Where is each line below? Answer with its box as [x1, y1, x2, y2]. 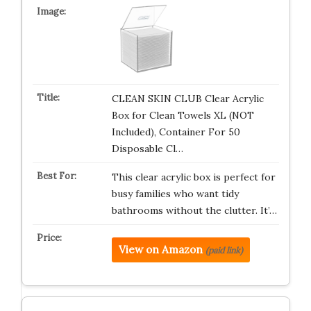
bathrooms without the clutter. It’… [111, 204, 277, 217]
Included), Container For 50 [111, 126, 240, 138]
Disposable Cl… [111, 142, 183, 155]
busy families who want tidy [111, 187, 239, 200]
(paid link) [205, 245, 243, 255]
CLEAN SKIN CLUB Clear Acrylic [111, 92, 264, 105]
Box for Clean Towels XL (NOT [111, 109, 254, 121]
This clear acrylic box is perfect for [111, 171, 276, 183]
